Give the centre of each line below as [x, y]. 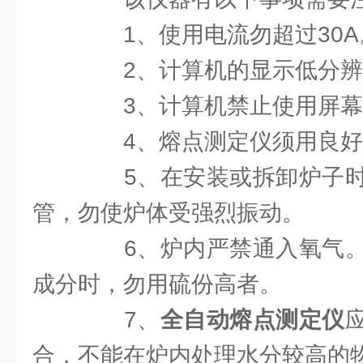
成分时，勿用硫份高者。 [157, 284]
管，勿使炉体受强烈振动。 [169, 213]
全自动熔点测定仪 [252, 320]
